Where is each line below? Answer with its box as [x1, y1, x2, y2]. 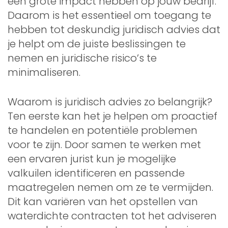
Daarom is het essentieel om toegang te [8, 8, 211, 22]
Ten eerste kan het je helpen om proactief [8, 108, 217, 123]
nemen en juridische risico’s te [8, 50, 157, 65]
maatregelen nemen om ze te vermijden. [8, 180, 213, 194]
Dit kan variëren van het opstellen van [8, 194, 198, 209]
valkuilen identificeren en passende [8, 165, 185, 180]
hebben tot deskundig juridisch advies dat [8, 22, 220, 37]
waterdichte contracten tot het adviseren [8, 208, 217, 223]
